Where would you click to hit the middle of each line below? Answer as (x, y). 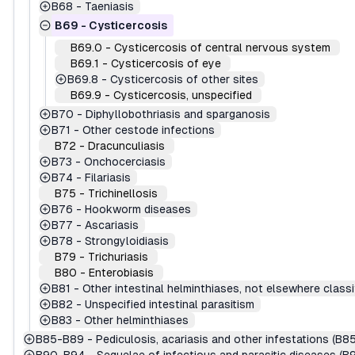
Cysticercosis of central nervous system (222, 48)
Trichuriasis (118, 257)
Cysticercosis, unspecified (183, 95)
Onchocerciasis (125, 162)
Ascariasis (112, 225)
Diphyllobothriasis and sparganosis (178, 114)
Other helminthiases (136, 320)
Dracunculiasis (126, 146)
